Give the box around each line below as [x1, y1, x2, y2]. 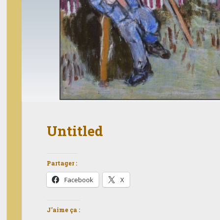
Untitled [47, 122, 103, 140]
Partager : [47, 159, 77, 167]
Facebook [64, 175, 93, 184]
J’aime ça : [47, 206, 80, 214]
